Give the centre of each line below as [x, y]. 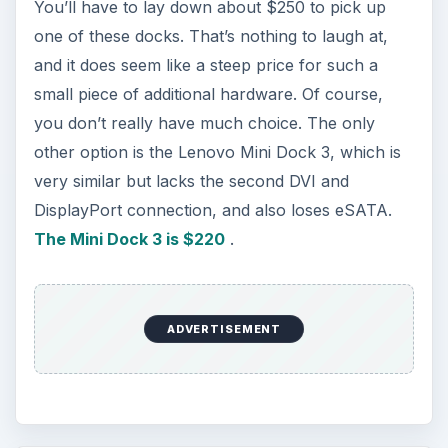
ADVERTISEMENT [224, 328]
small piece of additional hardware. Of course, [208, 94]
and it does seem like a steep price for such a [205, 65]
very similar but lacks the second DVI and [191, 181]
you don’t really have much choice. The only [204, 123]
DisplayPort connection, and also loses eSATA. [212, 210]
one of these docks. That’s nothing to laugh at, [210, 36]
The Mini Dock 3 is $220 [129, 239]
